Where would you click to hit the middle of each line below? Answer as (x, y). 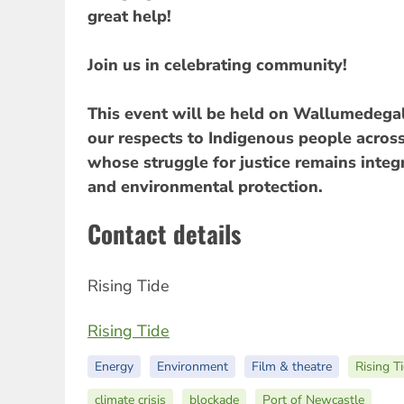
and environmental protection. (205, 187)
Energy (114, 367)
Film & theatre (292, 367)
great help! (129, 17)
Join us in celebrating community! (217, 65)
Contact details (164, 234)
